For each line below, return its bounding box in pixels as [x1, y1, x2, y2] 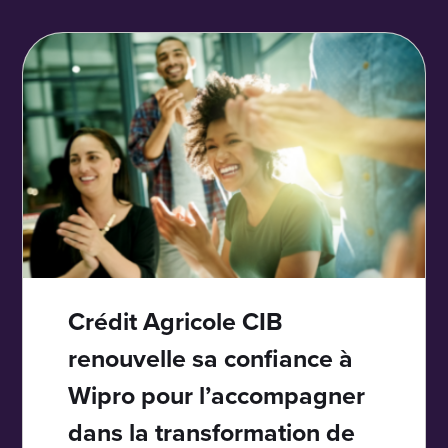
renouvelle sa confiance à [68, 340, 354, 378]
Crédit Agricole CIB [68, 303, 284, 341]
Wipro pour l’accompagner [68, 377, 366, 415]
